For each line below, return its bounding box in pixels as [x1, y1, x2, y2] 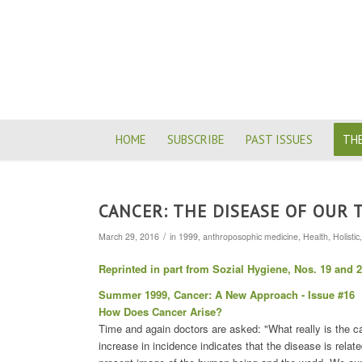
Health [303, 230, 328, 242]
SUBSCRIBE [166, 132, 225, 147]
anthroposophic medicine [203, 230, 298, 242]
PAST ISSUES [245, 132, 313, 147]
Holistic [333, 230, 360, 242]
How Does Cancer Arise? [99, 304, 222, 320]
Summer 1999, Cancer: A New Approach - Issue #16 [99, 287, 355, 303]
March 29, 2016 [99, 230, 159, 242]
